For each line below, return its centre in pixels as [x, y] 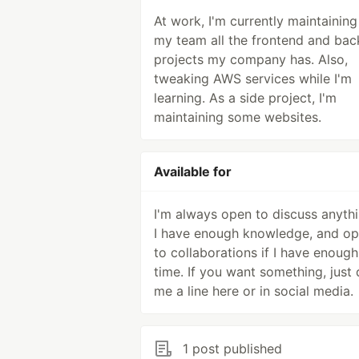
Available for [193, 171]
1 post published [232, 349]
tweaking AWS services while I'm [253, 79]
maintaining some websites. [238, 117]
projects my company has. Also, [251, 59]
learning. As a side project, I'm [245, 98]
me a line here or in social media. [254, 291]
